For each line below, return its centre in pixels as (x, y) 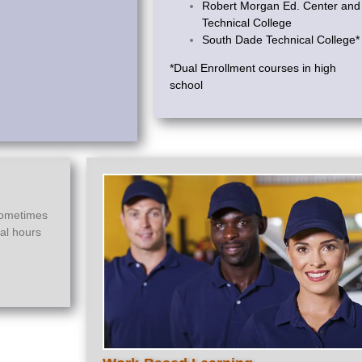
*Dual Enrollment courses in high (253, 68)
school (186, 85)
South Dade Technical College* (280, 40)
